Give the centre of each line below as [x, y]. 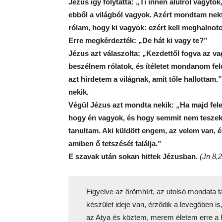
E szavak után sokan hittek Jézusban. [134, 156]
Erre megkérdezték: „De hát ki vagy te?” [138, 40]
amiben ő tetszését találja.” [115, 143]
